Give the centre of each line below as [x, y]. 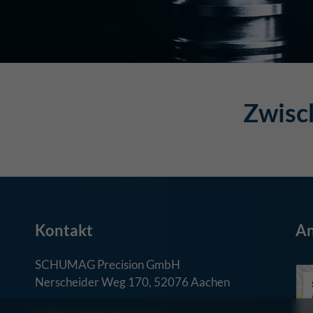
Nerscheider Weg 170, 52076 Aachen [132, 282]
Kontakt [64, 230]
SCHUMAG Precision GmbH [108, 264]
